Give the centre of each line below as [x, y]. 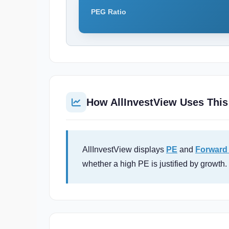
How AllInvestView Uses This [157, 102]
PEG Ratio [109, 12]
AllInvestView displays [124, 149]
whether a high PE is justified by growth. [155, 164]
